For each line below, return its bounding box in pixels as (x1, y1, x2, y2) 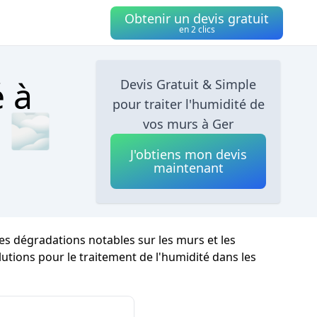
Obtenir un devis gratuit (125, 9, 269, 27)
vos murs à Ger (143, 115, 234, 132)
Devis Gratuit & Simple (120, 76, 257, 93)
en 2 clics (178, 23, 215, 35)
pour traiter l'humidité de (112, 96, 265, 113)
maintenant (153, 159, 224, 176)
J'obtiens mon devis (129, 146, 247, 163)
